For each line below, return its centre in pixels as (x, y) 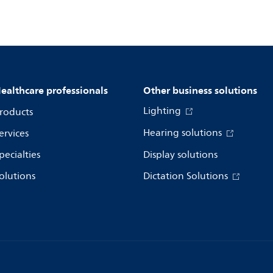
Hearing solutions (184, 133)
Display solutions (180, 155)
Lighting (163, 111)
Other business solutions (200, 90)
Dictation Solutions (187, 176)
